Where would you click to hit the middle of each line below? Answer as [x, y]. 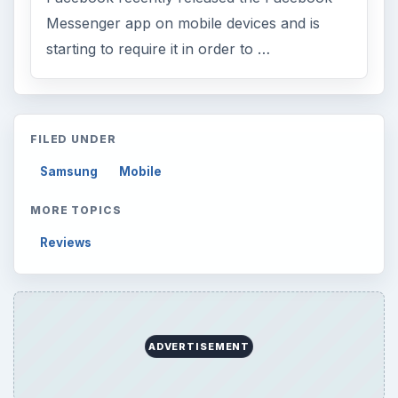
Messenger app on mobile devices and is [183, 24]
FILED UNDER [73, 139]
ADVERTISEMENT [199, 346]
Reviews [66, 242]
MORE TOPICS [76, 210]
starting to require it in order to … [159, 49]
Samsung [69, 171]
